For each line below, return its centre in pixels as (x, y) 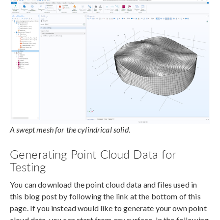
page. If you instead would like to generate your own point (108, 208)
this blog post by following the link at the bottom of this (105, 196)
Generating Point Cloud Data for (93, 153)
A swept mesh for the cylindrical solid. (70, 129)
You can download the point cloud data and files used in (104, 184)
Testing (28, 166)
